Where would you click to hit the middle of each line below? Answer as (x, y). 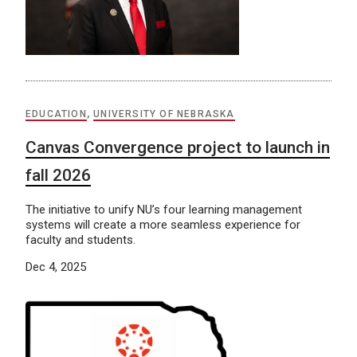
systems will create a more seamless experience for (163, 224)
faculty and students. (80, 239)
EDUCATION (56, 114)
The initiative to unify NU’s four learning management (164, 209)
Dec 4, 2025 (56, 267)
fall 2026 (58, 175)
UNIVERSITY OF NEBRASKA (164, 114)
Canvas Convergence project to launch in (178, 147)
